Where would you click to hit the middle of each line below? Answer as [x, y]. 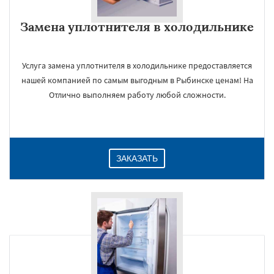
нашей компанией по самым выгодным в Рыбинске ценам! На [137, 80]
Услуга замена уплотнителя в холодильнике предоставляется [137, 65]
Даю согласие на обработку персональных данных [139, 211]
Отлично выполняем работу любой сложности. [137, 95]
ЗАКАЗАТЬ [137, 158]
